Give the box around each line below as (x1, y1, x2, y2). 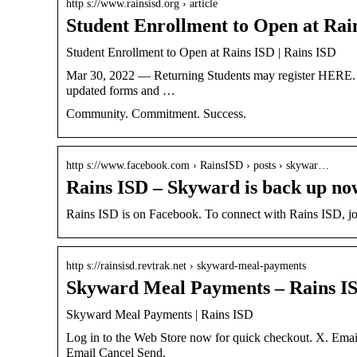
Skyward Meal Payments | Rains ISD (66, 307, 253, 321)
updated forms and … (66, 83, 175, 97)
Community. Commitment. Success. (66, 106, 246, 120)
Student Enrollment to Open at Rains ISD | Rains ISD (66, 45, 336, 59)
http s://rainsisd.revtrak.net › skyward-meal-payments (66, 259, 306, 272)
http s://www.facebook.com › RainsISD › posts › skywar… (66, 159, 329, 171)
